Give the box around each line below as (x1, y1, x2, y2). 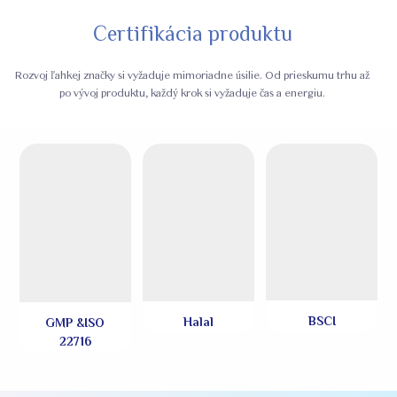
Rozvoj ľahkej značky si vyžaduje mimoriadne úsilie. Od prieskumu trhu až (15, 68, 370, 82)
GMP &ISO (45, 314, 105, 334)
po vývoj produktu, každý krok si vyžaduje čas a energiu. (59, 86, 326, 99)
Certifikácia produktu (92, 19, 292, 52)
